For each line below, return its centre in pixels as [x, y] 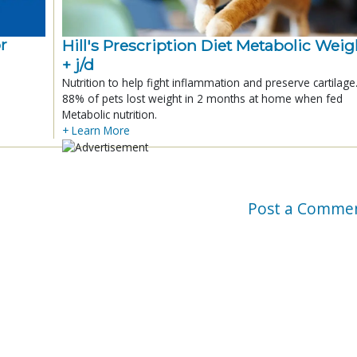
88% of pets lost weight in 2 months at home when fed [202, 98]
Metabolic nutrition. [110, 114]
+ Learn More [96, 130]
